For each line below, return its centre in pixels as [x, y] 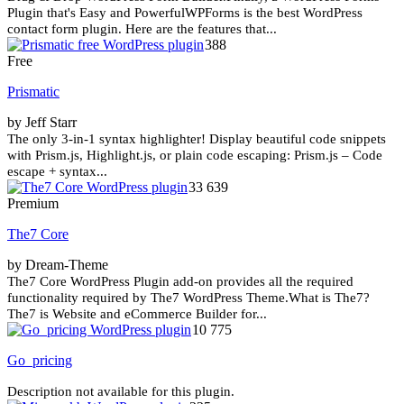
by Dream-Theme [58, 264]
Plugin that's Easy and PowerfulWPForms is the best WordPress [185, 12]
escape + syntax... [57, 171]
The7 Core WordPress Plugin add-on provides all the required [180, 281]
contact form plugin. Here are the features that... [142, 28]
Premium [33, 203]
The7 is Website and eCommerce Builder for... [137, 313]
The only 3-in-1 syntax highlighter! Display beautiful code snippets [197, 138]
